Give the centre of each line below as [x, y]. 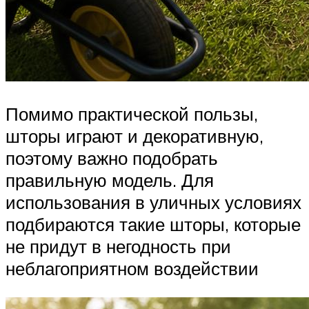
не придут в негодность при [118, 247]
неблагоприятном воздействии [132, 269]
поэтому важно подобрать [112, 158]
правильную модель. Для [110, 180]
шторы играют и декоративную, [134, 136]
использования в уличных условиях [153, 202]
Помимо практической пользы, [132, 114]
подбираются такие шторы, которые [153, 225]
